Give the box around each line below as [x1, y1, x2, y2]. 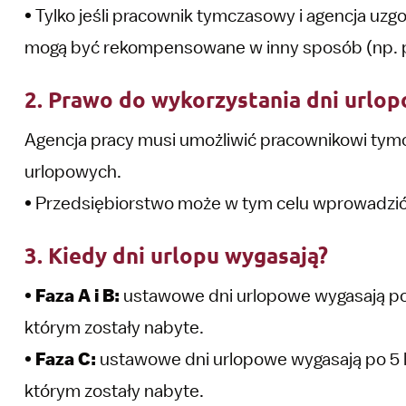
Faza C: [34, 348, 96, 370]
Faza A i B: [34, 285, 120, 306]
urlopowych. [24, 160, 121, 182]
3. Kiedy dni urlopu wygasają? [24, 241, 328, 269]
